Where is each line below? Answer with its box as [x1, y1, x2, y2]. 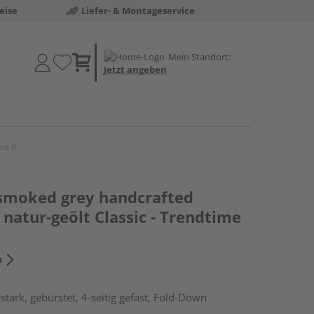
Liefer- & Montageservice [81, 4, 195, 17]
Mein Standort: [168, 50, 231, 63]
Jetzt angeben [104, 62, 167, 76]
